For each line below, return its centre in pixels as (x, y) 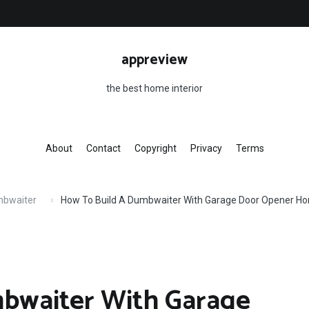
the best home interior (154, 88)
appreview (154, 60)
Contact (103, 148)
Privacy (206, 148)
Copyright (155, 148)
